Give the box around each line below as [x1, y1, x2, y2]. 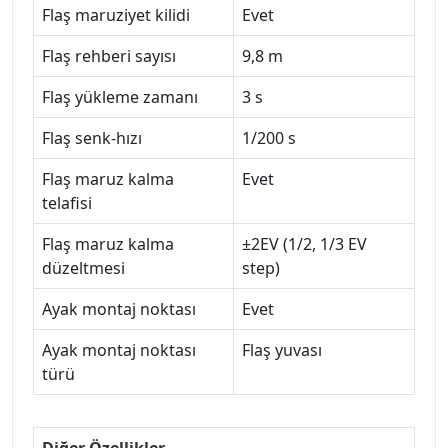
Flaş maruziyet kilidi [42, 3, 190, 26]
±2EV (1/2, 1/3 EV [242, 232, 367, 255]
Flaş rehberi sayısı [42, 44, 176, 67]
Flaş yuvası [242, 338, 322, 361]
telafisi [42, 191, 92, 214]
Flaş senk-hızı [42, 126, 142, 149]
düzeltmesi [42, 256, 125, 279]
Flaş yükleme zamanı [42, 85, 198, 108]
